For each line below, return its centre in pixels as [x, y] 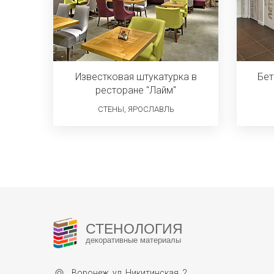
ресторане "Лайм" [136, 90]
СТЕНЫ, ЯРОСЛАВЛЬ [136, 109]
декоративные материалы [134, 240]
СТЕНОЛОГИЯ [135, 229]
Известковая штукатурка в [136, 77]
